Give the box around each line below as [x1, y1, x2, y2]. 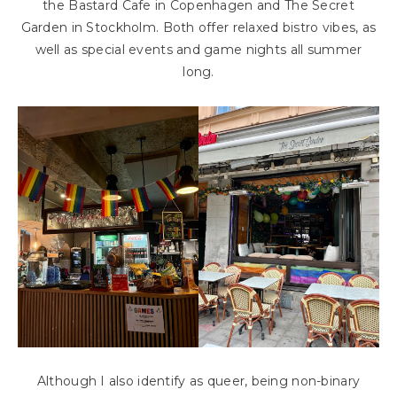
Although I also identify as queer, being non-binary [36, 372, 361, 389]
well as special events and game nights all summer [35, 41, 362, 58]
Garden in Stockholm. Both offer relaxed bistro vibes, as [20, 19, 377, 35]
